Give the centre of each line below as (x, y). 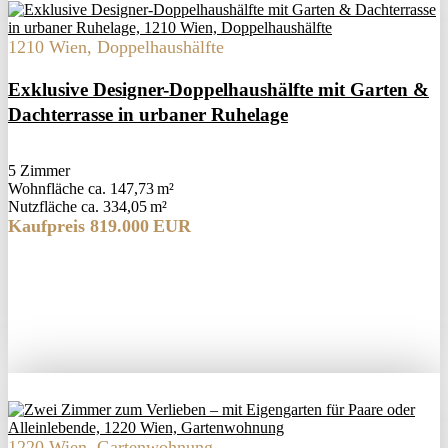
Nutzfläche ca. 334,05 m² (87, 207)
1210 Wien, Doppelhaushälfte (116, 47)
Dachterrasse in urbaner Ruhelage (148, 115)
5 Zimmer (39, 171)
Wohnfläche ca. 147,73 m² (91, 189)
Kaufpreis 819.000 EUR (99, 226)
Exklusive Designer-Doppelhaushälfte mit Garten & (218, 90)
